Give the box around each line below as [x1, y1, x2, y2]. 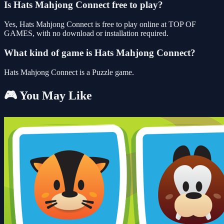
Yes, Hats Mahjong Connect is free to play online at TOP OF [4, 20, 196, 29]
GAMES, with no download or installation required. [4, 29, 168, 38]
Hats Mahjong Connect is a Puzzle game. [4, 67, 134, 76]
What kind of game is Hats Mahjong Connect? [4, 47, 195, 58]
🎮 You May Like [4, 89, 92, 102]
